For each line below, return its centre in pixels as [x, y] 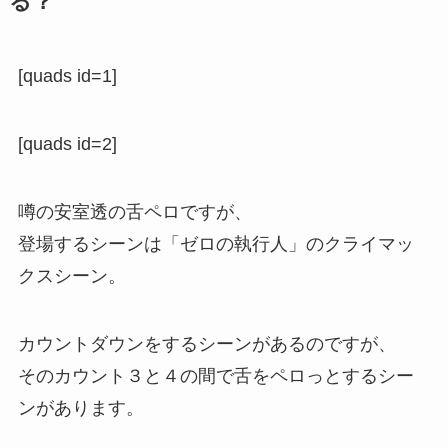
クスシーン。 [71, 275]
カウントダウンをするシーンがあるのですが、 [206, 343]
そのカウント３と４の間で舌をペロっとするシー [215, 375]
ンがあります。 [80, 407]
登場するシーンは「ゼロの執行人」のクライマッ [215, 243]
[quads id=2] [67, 143]
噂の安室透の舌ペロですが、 [134, 211]
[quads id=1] [67, 76]
